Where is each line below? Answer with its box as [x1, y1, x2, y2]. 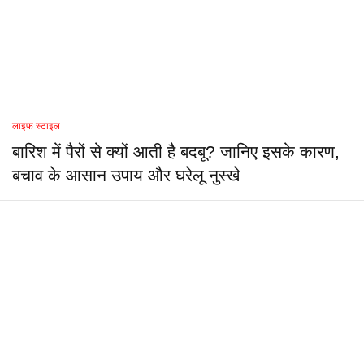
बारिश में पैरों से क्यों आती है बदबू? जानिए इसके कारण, [12, 142, 340, 162]
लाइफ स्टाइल [12, 120, 60, 132]
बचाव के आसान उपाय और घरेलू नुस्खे [12, 166, 240, 186]
